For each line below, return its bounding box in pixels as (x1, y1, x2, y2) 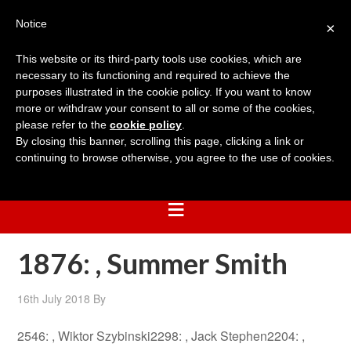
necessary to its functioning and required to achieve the (16, 69, 290, 81)
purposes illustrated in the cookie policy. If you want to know (16, 85, 311, 98)
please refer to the (16, 118, 110, 131)
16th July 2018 (17, 291, 91, 306)
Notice (16, 17, 47, 30)
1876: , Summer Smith (17, 246, 288, 280)
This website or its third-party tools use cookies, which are (16, 52, 302, 65)
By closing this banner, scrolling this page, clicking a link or (16, 135, 304, 147)
